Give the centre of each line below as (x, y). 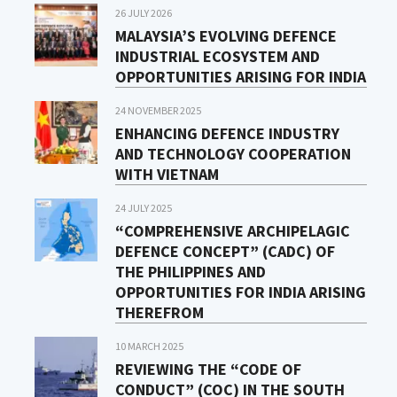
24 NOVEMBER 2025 (158, 110)
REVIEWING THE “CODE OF (208, 369)
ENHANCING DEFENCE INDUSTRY (227, 133)
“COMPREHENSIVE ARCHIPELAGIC (232, 230)
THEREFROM (159, 312)
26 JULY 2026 (143, 12)
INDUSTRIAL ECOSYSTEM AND (217, 56)
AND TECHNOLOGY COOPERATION (233, 153)
